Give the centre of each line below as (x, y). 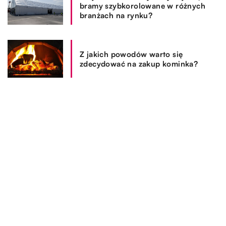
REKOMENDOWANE (66, 111)
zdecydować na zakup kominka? (139, 64)
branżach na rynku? (116, 16)
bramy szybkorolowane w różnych (143, 6)
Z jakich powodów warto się (131, 54)
